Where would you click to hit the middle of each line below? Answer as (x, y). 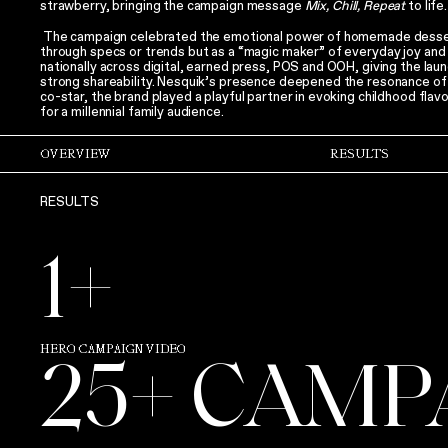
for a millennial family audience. (132, 112)
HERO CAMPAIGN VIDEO (113, 349)
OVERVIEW (75, 153)
